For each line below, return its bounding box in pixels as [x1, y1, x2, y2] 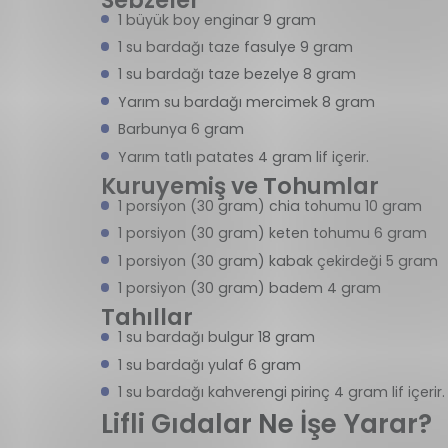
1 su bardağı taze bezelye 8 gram [117, 64, 356, 85]
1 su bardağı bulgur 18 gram [117, 327, 315, 348]
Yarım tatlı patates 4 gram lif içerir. [117, 146, 369, 167]
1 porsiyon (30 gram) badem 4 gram [117, 278, 381, 299]
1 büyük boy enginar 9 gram [117, 9, 316, 30]
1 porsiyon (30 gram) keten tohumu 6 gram [117, 223, 427, 244]
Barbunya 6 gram [117, 119, 244, 140]
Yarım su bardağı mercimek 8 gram [117, 91, 375, 112]
